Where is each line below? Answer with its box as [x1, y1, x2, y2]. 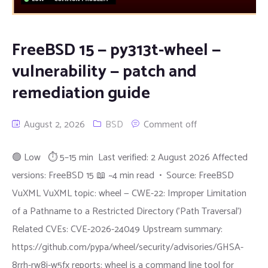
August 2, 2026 [22, 116, 85, 133]
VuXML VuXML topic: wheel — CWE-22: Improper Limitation [12, 185, 246, 202]
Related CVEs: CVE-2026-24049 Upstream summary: [12, 221, 223, 237]
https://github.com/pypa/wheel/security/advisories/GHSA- [12, 239, 243, 255]
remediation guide [12, 79, 150, 107]
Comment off [144, 116, 197, 133]
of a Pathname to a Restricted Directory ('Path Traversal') [12, 203, 242, 220]
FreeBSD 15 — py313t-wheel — [12, 36, 221, 64]
